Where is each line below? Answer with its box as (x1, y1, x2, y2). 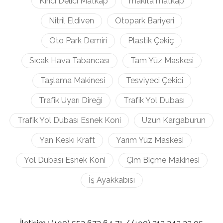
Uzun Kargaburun (142, 115, 206, 125)
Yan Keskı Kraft (39, 135, 95, 145)
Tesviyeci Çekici (125, 76, 183, 85)
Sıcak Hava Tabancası (29, 56, 110, 65)
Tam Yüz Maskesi (130, 56, 194, 65)
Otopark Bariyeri (115, 16, 174, 25)
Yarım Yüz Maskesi (116, 135, 184, 145)
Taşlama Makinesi (40, 76, 105, 85)
